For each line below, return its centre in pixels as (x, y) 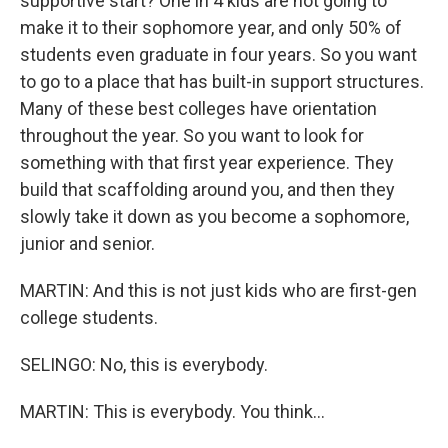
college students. (89, 317)
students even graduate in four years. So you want (218, 54)
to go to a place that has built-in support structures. (222, 81)
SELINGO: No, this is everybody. (144, 364)
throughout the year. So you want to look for (192, 135)
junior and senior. (87, 243)
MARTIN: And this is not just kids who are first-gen (218, 290)
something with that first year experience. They (207, 162)
